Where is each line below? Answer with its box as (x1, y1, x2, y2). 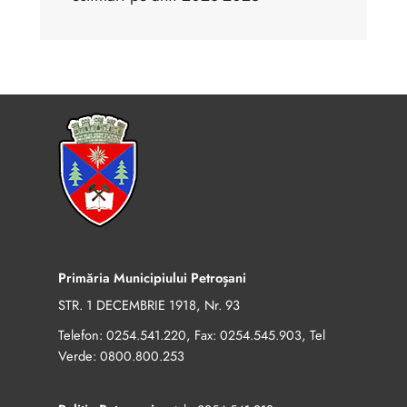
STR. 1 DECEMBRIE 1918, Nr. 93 (58, 295, 240, 315)
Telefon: (58, 325, 106, 345)
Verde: (58, 346, 100, 366)
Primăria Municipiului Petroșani (58, 268, 246, 288)
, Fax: (186, 325, 220, 345)
